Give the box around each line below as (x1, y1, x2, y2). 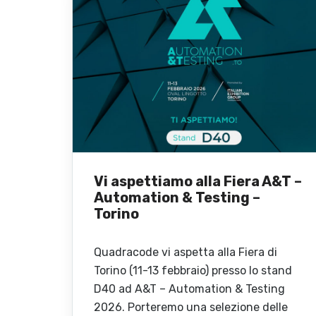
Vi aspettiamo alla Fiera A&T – (94, 172, 302, 190)
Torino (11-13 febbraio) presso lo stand (94, 263, 292, 277)
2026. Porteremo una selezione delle (94, 300, 288, 314)
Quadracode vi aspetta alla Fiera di (94, 245, 277, 259)
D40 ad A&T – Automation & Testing (94, 281, 285, 296)
